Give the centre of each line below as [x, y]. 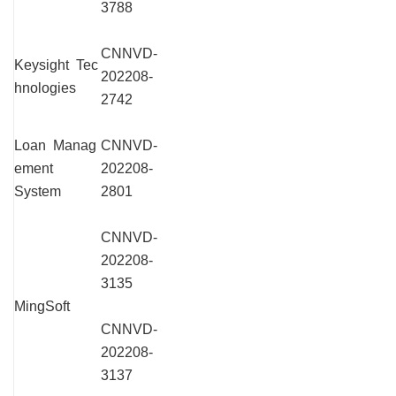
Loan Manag [55, 145]
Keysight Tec [56, 65]
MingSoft [42, 306]
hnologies [45, 88]
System [38, 191]
